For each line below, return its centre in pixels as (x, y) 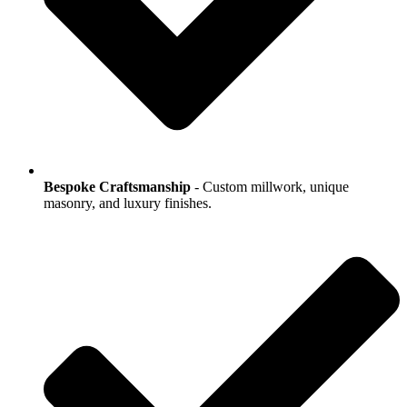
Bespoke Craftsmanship (117, 186)
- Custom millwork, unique (270, 186)
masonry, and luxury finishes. (128, 203)
